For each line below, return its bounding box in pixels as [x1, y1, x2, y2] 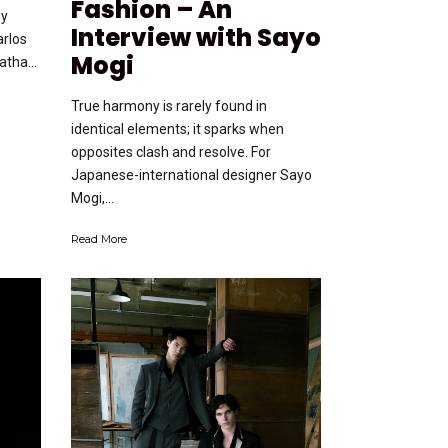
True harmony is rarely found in [71, 97, 267, 114]
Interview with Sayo [71, 20, 321, 54]
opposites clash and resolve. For [71, 143, 271, 160]
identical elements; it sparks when [71, 120, 284, 137]
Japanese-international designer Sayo [71, 166, 312, 183]
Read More [71, 231, 127, 246]
